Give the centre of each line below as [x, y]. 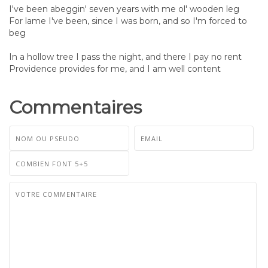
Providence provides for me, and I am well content [115, 68]
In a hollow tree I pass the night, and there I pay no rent [125, 57]
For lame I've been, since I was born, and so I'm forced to [128, 21]
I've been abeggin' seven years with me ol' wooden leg [124, 9]
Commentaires [75, 107]
